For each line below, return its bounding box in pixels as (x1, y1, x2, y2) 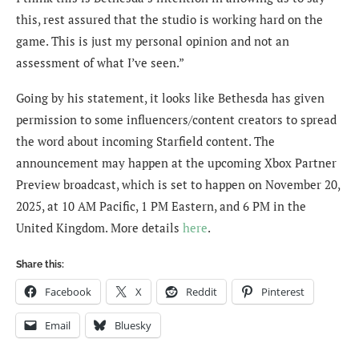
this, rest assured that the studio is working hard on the (16, 10, 323, 27)
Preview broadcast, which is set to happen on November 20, (16, 175, 340, 192)
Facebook (45, 284, 91, 299)
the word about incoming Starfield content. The (16, 132, 275, 149)
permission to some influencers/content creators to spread (16, 111, 337, 127)
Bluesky (115, 317, 151, 333)
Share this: (16, 258, 64, 270)
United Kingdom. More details (16, 219, 183, 236)
